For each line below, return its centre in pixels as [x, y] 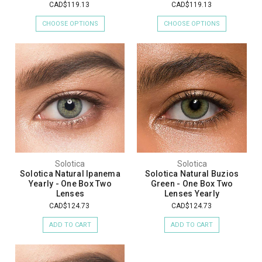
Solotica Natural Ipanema [70, 174]
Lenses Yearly [192, 194]
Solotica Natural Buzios [192, 174]
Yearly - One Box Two [70, 184]
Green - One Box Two [192, 184]
